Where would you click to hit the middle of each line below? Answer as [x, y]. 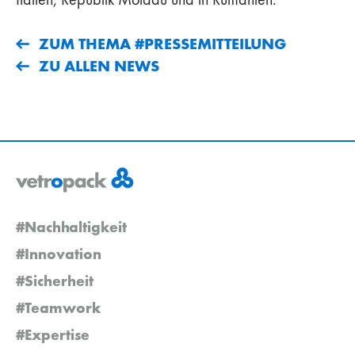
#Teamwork [58, 307]
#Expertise [53, 334]
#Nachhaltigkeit [71, 226]
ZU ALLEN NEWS [99, 65]
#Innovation [59, 253]
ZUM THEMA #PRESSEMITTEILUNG [162, 43]
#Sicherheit [55, 280]
